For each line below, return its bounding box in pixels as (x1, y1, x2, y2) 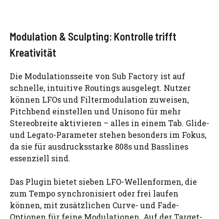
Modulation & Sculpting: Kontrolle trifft (10, 29, 176, 43)
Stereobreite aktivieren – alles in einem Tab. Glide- (10, 117, 209, 128)
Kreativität (10, 45, 56, 59)
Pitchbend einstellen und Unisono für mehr (10, 106, 181, 116)
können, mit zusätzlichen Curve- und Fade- (10, 199, 179, 210)
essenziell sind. (10, 153, 70, 163)
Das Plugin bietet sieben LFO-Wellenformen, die (10, 176, 197, 187)
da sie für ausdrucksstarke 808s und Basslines (10, 141, 188, 152)
